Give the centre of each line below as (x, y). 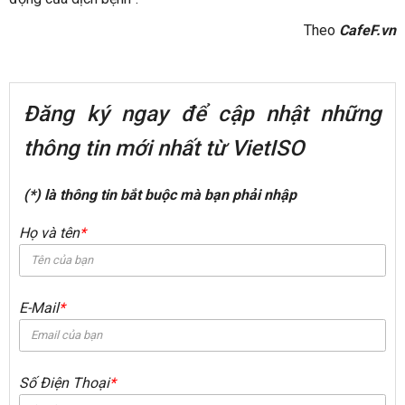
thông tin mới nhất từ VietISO (167, 148)
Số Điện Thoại (64, 382)
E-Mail (39, 307)
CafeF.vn (367, 30)
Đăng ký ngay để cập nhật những (202, 113)
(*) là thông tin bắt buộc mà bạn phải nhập (160, 194)
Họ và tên (49, 232)
